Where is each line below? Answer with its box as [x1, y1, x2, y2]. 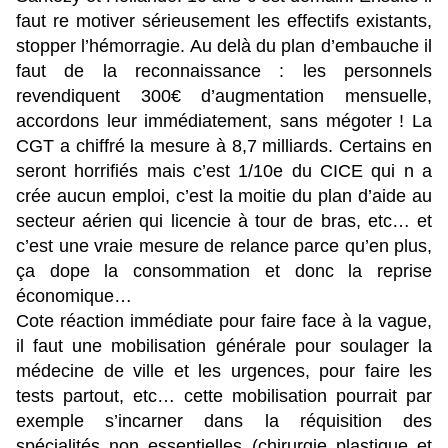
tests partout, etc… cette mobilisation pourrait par [16, 386, 432, 407]
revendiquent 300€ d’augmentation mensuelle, [16, 86, 432, 107]
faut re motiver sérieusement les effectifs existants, [16, 11, 432, 32]
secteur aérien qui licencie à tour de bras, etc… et [16, 211, 432, 232]
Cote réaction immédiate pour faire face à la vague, [16, 311, 432, 332]
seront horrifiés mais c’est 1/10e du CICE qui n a [16, 161, 432, 182]
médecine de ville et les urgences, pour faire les [16, 361, 432, 382]
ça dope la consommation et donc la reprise [16, 261, 432, 282]
